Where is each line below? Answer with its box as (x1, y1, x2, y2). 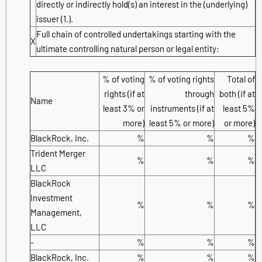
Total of (227, 73, 255, 84)
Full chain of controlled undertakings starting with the (36, 28, 236, 39)
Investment (30, 192, 73, 203)
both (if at (219, 88, 255, 99)
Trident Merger (30, 147, 85, 158)
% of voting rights (149, 73, 214, 84)
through (185, 88, 214, 99)
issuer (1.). (36, 13, 73, 24)
